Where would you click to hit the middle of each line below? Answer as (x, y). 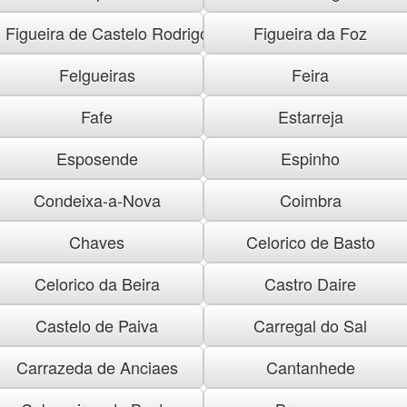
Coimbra (310, 199)
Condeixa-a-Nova (97, 199)
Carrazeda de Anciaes (97, 367)
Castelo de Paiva (97, 325)
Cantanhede (310, 367)
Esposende (97, 158)
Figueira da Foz (310, 32)
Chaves (97, 241)
